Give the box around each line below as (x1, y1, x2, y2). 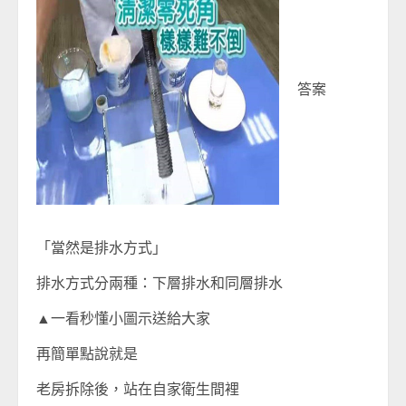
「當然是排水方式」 (36, 237, 167, 257)
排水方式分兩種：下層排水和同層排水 (36, 273, 283, 293)
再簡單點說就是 (36, 343, 138, 363)
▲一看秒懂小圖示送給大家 (36, 308, 210, 328)
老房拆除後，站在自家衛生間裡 (36, 379, 239, 399)
